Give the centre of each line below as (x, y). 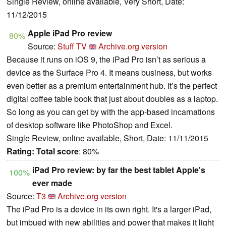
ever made (52, 183)
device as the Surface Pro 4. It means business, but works (109, 72)
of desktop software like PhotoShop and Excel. (90, 125)
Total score (58, 151)
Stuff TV (72, 46)
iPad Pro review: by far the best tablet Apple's (119, 169)
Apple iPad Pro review (70, 33)
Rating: (20, 151)
